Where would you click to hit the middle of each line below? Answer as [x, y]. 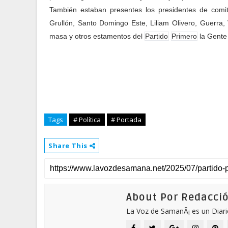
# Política [87, 120]
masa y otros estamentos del [97, 36]
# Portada [126, 120]
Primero [184, 36]
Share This [69, 146]
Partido [157, 36]
